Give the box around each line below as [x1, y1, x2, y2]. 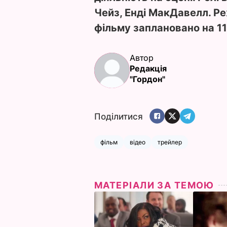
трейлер [158, 138, 182, 146]
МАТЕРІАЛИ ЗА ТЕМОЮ [94, 179, 214, 191]
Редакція [130, 63, 167, 73]
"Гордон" [130, 73, 165, 84]
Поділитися [94, 111, 143, 122]
